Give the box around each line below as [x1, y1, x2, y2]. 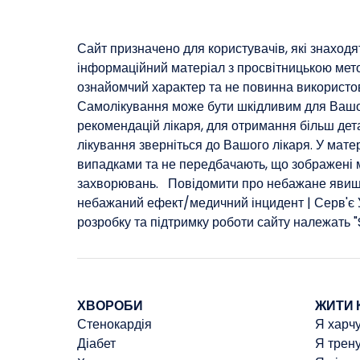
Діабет [77, 334, 116, 354]
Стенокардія [77, 315, 152, 334]
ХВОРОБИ [77, 297, 143, 316]
